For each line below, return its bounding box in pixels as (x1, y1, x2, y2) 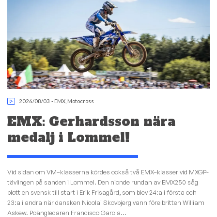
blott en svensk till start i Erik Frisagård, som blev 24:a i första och (7, 188, 197, 196)
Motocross (67, 98, 94, 105)
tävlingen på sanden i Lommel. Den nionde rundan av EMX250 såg (7, 178, 198, 186)
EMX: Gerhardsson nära (7, 113, 175, 131)
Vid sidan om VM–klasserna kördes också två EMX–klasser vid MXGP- (7, 168, 209, 176)
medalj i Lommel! (7, 129, 130, 147)
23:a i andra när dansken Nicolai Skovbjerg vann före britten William (7, 198, 204, 206)
